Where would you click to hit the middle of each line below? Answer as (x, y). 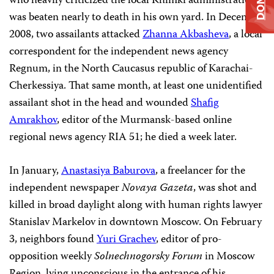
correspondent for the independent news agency (119, 52)
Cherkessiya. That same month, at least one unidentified (136, 86)
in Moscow (229, 257)
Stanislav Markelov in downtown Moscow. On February (135, 223)
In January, (35, 171)
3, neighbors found (53, 240)
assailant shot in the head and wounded (100, 103)
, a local (246, 35)
